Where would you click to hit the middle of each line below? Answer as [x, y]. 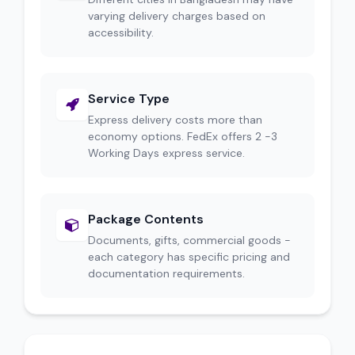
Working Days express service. [166, 153]
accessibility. [121, 32]
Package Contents [146, 219]
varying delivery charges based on [177, 16]
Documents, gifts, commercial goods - [189, 240]
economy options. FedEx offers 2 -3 [183, 136]
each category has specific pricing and [189, 257]
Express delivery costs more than [175, 120]
